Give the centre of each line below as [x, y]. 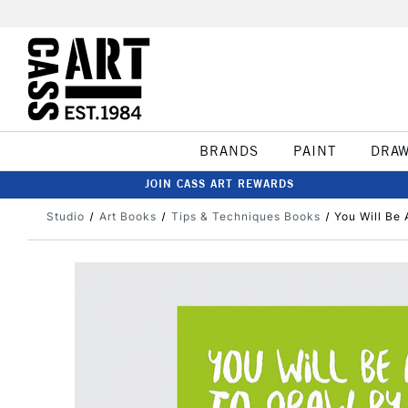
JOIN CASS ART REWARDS [219, 184]
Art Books [127, 216]
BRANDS [229, 151]
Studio [66, 216]
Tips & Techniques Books [245, 216]
